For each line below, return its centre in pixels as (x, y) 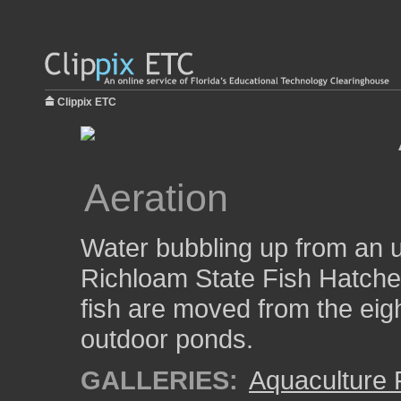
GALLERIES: (159, 380)
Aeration (156, 198)
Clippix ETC (87, 102)
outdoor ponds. (167, 339)
